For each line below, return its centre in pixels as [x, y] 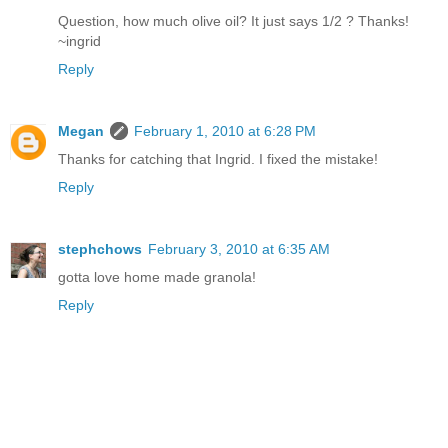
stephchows [100, 249]
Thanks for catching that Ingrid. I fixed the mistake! [218, 159]
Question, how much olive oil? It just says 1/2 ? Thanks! [233, 21]
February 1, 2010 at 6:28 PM [225, 131]
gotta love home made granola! [157, 277]
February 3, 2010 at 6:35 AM [239, 249]
